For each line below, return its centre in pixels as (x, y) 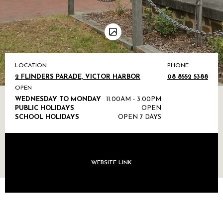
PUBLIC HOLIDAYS (45, 108)
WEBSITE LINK (111, 163)
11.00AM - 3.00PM (134, 99)
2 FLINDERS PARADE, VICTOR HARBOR (78, 77)
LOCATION (31, 66)
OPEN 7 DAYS (140, 117)
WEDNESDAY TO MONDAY (58, 99)
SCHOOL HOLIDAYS (47, 117)
